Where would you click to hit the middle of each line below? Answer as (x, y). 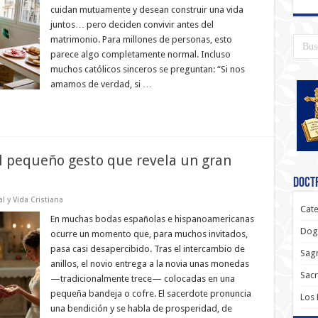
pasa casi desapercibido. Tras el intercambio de (147, 249)
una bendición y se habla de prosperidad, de (141, 308)
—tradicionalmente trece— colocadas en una (142, 279)
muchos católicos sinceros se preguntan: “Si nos (147, 69)
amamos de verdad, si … (101, 84)
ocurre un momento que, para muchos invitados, (149, 234)
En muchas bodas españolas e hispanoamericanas (152, 219)
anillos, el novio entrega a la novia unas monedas (149, 264)
